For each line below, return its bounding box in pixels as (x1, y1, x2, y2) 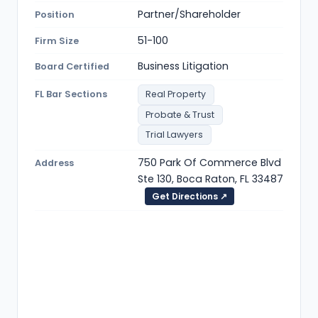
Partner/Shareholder (138, 6, 241, 21)
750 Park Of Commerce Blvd (138, 155, 281, 170)
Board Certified (35, 60, 109, 73)
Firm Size (35, 34, 79, 47)
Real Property (146, 88, 207, 101)
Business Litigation (138, 59, 229, 74)
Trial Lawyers (146, 128, 204, 141)
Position (35, 8, 75, 21)
